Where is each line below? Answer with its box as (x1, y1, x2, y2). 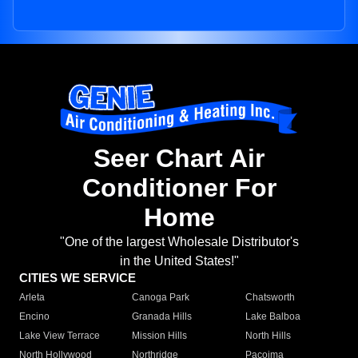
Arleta (19, 292, 45, 304)
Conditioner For (82, 173, 276, 203)
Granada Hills (132, 311, 193, 323)
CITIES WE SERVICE (19, 271, 136, 285)
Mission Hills (132, 330, 188, 342)
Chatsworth (245, 292, 295, 304)
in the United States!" (119, 254, 239, 268)
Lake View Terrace (19, 330, 100, 342)
